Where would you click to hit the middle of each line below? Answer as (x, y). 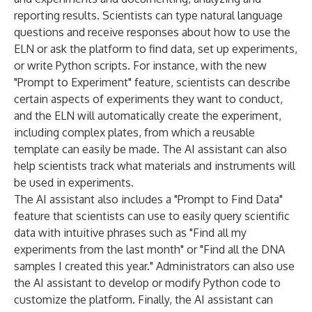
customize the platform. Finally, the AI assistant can (143, 299)
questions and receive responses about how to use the (152, 32)
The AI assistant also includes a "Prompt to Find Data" (148, 199)
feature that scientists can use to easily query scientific (152, 216)
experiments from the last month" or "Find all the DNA (149, 249)
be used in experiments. (74, 182)
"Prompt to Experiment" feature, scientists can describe (152, 82)
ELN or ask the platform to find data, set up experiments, (156, 49)
